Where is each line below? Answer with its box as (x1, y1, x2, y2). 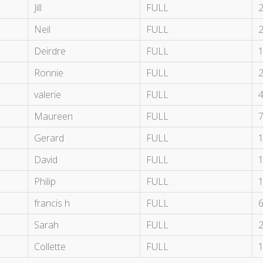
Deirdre (34, 45, 66, 58)
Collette (34, 240, 66, 254)
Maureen (34, 110, 73, 123)
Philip (34, 175, 56, 188)
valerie (34, 88, 61, 102)
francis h (34, 197, 70, 210)
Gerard (34, 131, 64, 145)
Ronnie (34, 66, 63, 80)
